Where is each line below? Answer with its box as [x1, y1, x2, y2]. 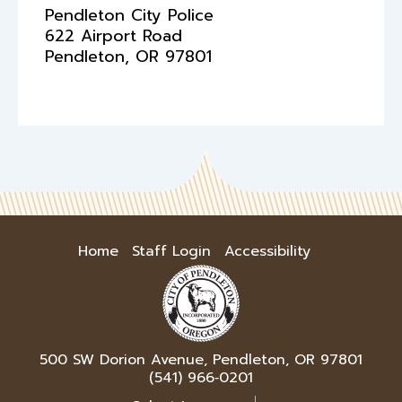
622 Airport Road [45, 23, 182, 49]
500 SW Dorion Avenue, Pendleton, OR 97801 [39, 349, 363, 371]
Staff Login [132, 240, 211, 263]
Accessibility [224, 240, 310, 263]
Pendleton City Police [45, 3, 214, 29]
